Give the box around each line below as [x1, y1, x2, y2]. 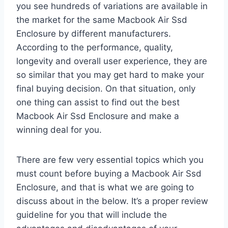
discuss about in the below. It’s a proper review [16, 195, 208, 206]
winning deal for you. [16, 124, 102, 135]
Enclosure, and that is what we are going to [16, 182, 194, 192]
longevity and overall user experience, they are [16, 55, 207, 66]
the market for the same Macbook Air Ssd [16, 14, 187, 25]
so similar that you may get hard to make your [16, 69, 204, 80]
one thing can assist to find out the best [16, 97, 180, 107]
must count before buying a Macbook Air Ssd [16, 168, 202, 179]
